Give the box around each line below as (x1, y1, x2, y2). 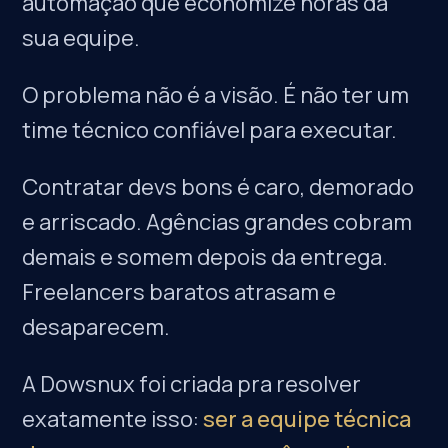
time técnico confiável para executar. (22, 115, 398, 145)
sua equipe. (22, 23, 141, 53)
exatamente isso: (22, 404, 204, 434)
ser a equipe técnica (203, 404, 412, 434)
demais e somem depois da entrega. (22, 242, 389, 272)
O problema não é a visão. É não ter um (22, 80, 410, 110)
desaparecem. (22, 312, 171, 342)
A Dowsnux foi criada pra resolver (22, 369, 362, 399)
